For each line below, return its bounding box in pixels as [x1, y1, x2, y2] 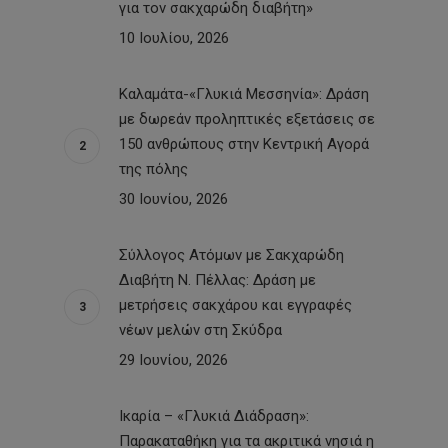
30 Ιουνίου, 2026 [119, 189, 228, 208]
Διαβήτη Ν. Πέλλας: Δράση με [119, 270, 316, 289]
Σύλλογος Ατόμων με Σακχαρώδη [119, 245, 344, 264]
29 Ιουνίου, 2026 [119, 350, 228, 369]
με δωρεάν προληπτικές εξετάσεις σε [119, 109, 375, 128]
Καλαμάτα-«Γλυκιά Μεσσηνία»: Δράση [119, 84, 369, 103]
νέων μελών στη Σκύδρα [119, 320, 282, 339]
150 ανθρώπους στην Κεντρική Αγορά [119, 134, 369, 153]
